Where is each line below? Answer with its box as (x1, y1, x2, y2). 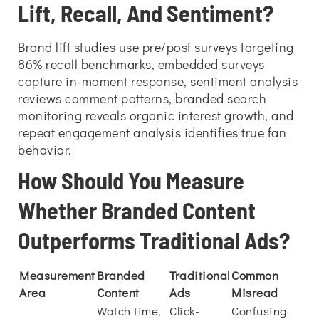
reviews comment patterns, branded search (18, 90, 266, 107)
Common (231, 267, 278, 283)
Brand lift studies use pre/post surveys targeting (18, 38, 294, 56)
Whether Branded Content (18, 197, 256, 224)
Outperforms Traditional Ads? (18, 226, 290, 253)
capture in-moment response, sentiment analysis (18, 73, 298, 90)
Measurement (19, 267, 95, 283)
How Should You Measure (18, 167, 244, 194)
